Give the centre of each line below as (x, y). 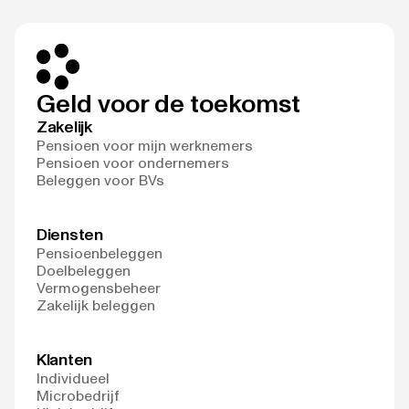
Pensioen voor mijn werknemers (145, 146)
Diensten (70, 235)
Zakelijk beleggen (96, 305)
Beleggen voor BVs (100, 180)
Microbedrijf (78, 396)
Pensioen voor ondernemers (133, 163)
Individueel (73, 378)
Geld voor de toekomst (168, 103)
